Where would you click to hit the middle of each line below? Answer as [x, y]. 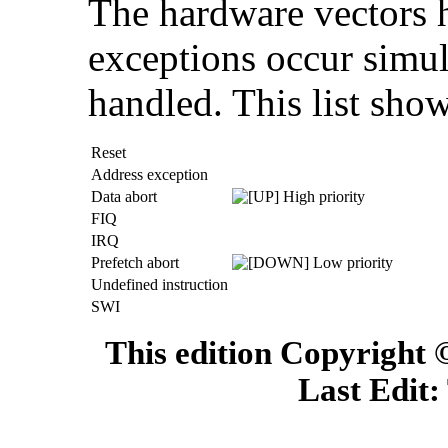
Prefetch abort [135, 262]
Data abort [124, 196]
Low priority [351, 262]
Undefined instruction [159, 284]
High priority [322, 196]
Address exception [149, 174]
